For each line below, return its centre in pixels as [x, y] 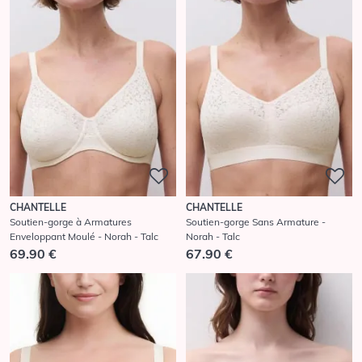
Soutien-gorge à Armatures [71, 221]
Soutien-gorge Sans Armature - [256, 221]
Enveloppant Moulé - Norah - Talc [84, 236]
